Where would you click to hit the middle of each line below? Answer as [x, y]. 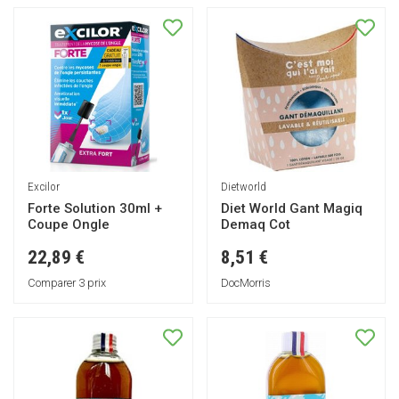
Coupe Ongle [69, 225]
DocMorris [245, 283]
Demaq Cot [255, 225]
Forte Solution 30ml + [95, 209]
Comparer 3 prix [67, 283]
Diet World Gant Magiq [291, 209]
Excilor [44, 187]
